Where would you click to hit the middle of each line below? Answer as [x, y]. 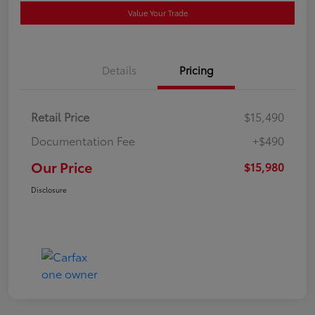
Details [119, 70]
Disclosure [49, 190]
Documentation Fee [83, 141]
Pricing [196, 70]
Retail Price [60, 117]
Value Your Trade [157, 13]
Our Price [62, 167]
